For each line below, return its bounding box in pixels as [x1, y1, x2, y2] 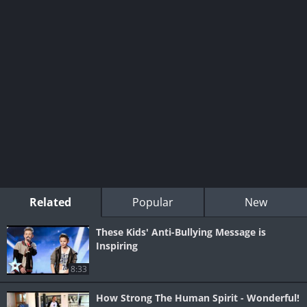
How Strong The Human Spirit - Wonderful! [96, 291, 299, 305]
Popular [132, 195, 173, 210]
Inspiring [96, 239, 138, 253]
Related [29, 195, 72, 210]
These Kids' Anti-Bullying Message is [96, 225, 266, 239]
